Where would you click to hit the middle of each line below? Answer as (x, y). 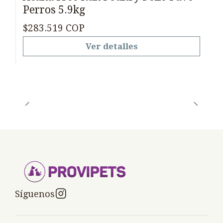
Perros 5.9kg (54, 10)
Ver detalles (111, 46)
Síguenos (35, 194)
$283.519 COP (54, 28)
